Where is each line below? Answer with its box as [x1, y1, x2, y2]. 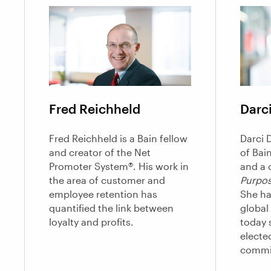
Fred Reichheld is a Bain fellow [49, 132, 188, 145]
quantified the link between [49, 202, 174, 214]
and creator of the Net [49, 146, 151, 158]
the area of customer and [49, 174, 165, 186]
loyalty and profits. [49, 216, 134, 228]
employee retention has [49, 188, 157, 200]
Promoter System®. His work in [49, 160, 189, 172]
